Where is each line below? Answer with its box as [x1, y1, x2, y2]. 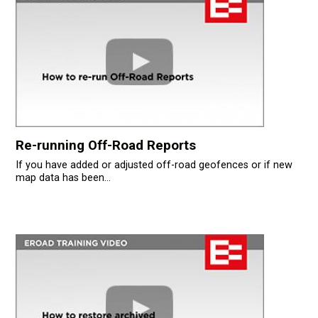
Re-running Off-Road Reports [15, 138, 196, 154]
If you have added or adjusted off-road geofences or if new [15, 159, 292, 172]
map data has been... [15, 172, 111, 185]
